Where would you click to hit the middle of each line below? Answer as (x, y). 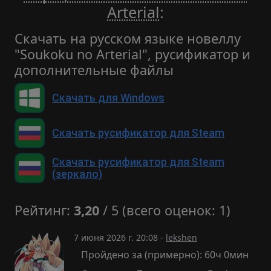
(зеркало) (77, 174)
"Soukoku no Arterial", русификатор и (132, 54)
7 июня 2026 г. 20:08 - (120, 237)
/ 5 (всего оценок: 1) (165, 210)
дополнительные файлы (94, 70)
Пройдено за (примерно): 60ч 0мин (165, 255)
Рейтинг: (44, 210)
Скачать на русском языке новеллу (128, 38)
